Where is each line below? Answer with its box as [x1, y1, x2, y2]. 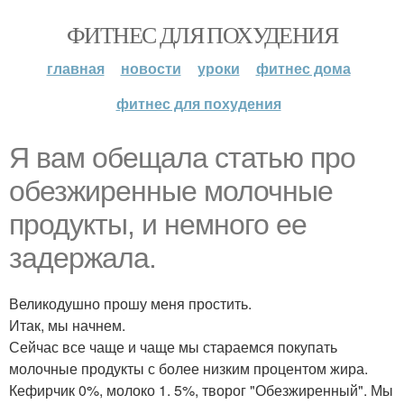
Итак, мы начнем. [9, 315, 125, 335]
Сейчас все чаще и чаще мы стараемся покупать [9, 336, 337, 357]
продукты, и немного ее [9, 208, 307, 241]
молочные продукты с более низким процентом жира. [9, 358, 368, 379]
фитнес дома [255, 58, 351, 78]
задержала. [9, 242, 156, 274]
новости [120, 58, 181, 78]
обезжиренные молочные [9, 175, 333, 207]
